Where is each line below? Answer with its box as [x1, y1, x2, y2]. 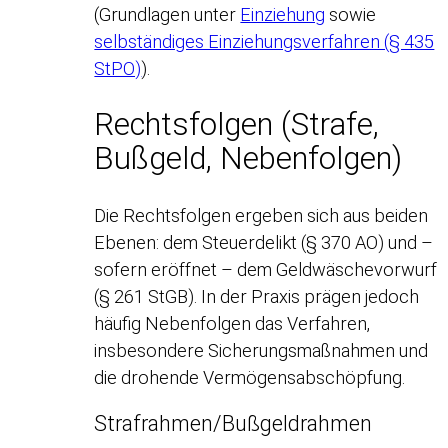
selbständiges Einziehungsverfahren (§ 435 [94, 31, 435, 53]
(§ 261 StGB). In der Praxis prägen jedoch [94, 286, 420, 307]
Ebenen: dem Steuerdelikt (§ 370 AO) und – [94, 232, 434, 253]
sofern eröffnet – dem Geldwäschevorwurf [94, 259, 438, 280]
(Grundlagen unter [94, 4, 241, 26]
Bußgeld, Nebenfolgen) [94, 140, 403, 178]
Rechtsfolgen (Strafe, [94, 106, 380, 144]
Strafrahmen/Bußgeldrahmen [94, 411, 373, 437]
